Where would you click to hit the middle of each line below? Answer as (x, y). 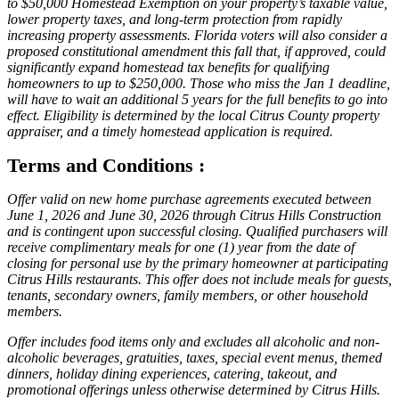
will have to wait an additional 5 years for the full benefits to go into (197, 100)
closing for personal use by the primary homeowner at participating (198, 264)
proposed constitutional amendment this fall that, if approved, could (196, 52)
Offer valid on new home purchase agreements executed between (189, 199)
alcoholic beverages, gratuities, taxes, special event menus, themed (195, 358)
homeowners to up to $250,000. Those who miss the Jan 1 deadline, (199, 84)
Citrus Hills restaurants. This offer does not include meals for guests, (199, 280)
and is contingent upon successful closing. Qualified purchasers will (197, 232)
